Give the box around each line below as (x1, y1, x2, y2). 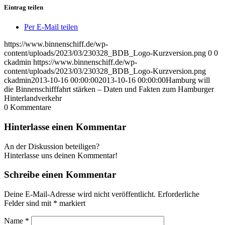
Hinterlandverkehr (4, 94, 62, 103)
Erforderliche (158, 190, 199, 199)
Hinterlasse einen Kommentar (4, 121, 126, 132)
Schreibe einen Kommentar (4, 169, 116, 180)
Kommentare (10, 103, 51, 112)
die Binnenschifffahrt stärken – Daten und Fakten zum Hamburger (4, 85, 214, 94)
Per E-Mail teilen (24, 23, 78, 32)
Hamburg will (166, 76, 210, 85)
